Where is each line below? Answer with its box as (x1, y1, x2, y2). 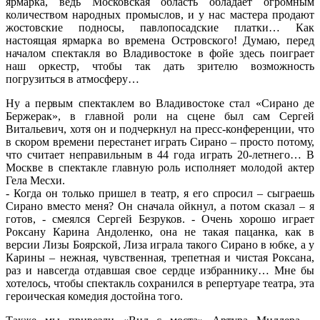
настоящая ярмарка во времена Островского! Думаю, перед (6, 34, 314, 46)
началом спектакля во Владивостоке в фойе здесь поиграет (6, 46, 314, 59)
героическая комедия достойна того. (6, 289, 183, 302)
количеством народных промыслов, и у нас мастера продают (6, 8, 314, 21)
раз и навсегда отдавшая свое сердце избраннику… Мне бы (6, 264, 314, 276)
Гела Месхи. (6, 174, 65, 186)
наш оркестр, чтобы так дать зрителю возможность (6, 59, 314, 72)
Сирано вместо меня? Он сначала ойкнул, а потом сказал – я (6, 199, 314, 212)
